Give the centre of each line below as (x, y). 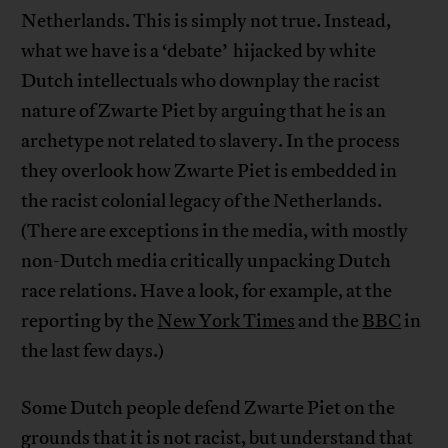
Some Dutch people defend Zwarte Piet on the (208, 408)
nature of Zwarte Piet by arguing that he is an (204, 111)
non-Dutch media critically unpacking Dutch (206, 261)
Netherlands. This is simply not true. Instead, (206, 21)
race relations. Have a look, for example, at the (207, 291)
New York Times (226, 321)
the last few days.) (93, 351)
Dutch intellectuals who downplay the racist (201, 81)
